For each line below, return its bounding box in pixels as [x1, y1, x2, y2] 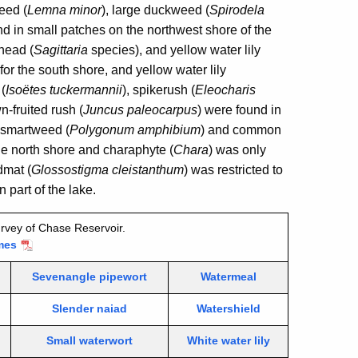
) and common [201, 123, 281, 137]
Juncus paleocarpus [83, 103, 197, 117]
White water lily [186, 334, 270, 347]
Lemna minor [27, 3, 101, 17]
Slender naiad [52, 302, 127, 315]
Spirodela [209, 3, 265, 17]
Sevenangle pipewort [32, 270, 147, 283]
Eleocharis [195, 83, 256, 97]
